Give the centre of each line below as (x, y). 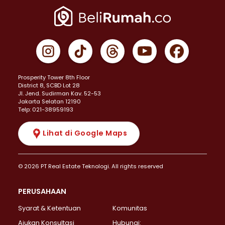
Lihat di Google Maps (85, 133)
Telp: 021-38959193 (46, 109)
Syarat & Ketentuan (49, 208)
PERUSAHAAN (42, 191)
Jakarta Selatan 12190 (49, 101)
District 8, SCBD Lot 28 (49, 85)
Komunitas (130, 208)
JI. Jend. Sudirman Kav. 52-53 (60, 93)
